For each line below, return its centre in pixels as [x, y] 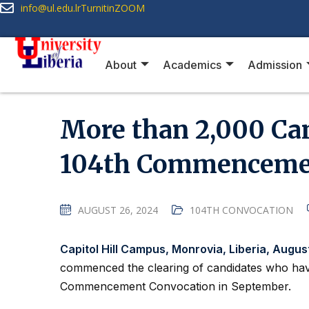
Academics [192, 64]
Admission [275, 64]
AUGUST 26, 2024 [118, 210]
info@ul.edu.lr [51, 8]
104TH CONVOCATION [241, 210]
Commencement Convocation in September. [176, 286]
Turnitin [98, 8]
